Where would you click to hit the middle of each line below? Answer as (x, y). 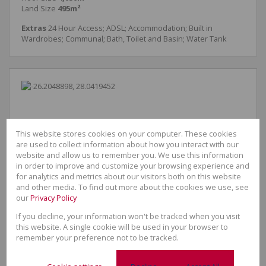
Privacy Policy (54, 197)
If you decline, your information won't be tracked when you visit (128, 216)
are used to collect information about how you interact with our (128, 144)
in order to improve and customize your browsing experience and (133, 165)
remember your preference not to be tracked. (98, 237)
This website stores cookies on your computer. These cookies (127, 133)
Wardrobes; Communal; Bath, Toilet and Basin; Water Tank (124, 39)
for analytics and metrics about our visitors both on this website (129, 176)
